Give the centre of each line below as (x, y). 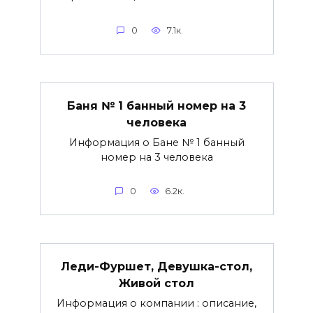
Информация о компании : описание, (156, 303)
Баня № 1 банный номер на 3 (156, 105)
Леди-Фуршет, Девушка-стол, (156, 266)
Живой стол (156, 283)
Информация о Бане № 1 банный (156, 142)
